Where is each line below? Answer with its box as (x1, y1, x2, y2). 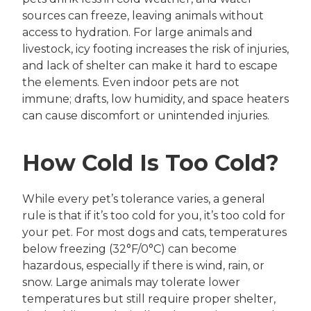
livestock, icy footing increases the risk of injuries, (22, 42, 289, 56)
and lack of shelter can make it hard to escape (22, 58, 278, 72)
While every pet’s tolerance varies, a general (22, 192, 265, 205)
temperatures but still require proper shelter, (22, 292, 276, 305)
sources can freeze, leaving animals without (22, 8, 264, 22)
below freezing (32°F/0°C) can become (22, 242, 237, 255)
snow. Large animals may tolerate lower (22, 275, 240, 289)
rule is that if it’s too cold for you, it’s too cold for (22, 208, 285, 222)
